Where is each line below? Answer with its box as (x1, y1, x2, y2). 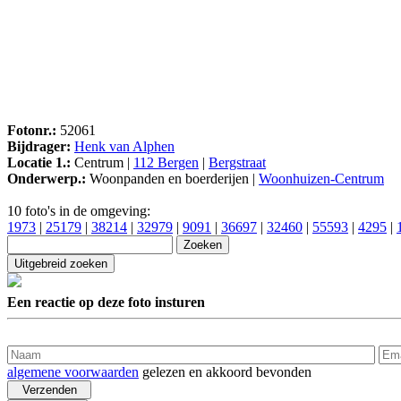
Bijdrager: (7, 139, 71, 155)
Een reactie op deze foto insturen (7, 294, 205, 310)
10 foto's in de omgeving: (7, 203, 150, 219)
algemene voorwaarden (7, 363, 139, 380)
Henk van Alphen (74, 139, 175, 155)
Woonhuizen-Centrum (259, 171, 384, 187)
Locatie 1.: (7, 155, 71, 171)
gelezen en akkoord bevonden (139, 363, 311, 380)
